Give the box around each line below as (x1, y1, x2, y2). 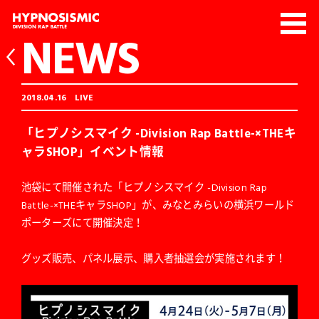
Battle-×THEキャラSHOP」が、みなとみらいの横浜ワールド (21, 197, 295, 213)
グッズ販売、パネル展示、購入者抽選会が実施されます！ (21, 251, 286, 266)
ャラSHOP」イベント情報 (21, 142, 164, 161)
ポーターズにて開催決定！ (21, 215, 144, 231)
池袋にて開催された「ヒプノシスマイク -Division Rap (21, 179, 268, 195)
